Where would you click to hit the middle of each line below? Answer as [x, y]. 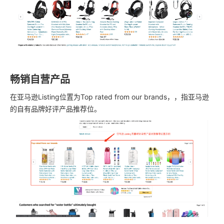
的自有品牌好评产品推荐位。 [55, 109]
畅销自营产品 [40, 79]
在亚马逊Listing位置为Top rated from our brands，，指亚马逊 [109, 97]
